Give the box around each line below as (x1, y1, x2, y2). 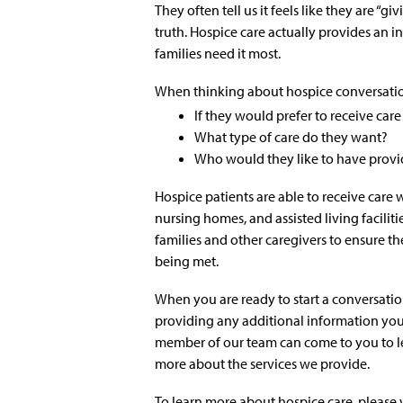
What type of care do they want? (194, 127, 388, 146)
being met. (155, 251, 219, 270)
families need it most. (155, 43, 281, 62)
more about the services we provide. (155, 354, 375, 372)
